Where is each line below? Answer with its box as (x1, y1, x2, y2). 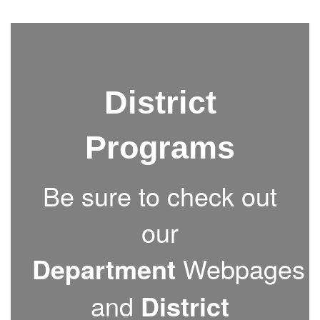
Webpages (176, 250, 305, 286)
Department (32, 250, 176, 287)
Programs (85, 129, 235, 165)
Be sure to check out (43, 177, 277, 214)
